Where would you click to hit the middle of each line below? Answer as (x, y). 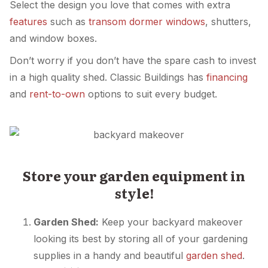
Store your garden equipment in (134, 175)
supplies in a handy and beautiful (110, 255)
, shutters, (228, 21)
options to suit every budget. (151, 94)
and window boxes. (53, 38)
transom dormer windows (147, 21)
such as (68, 21)
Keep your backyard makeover (171, 222)
